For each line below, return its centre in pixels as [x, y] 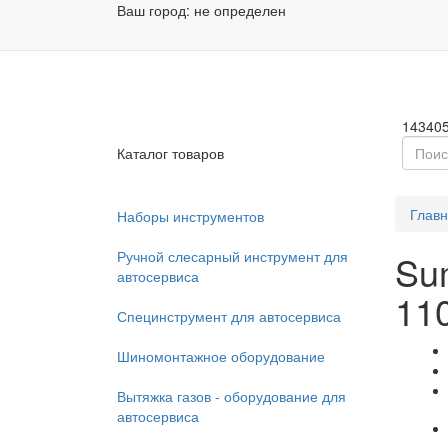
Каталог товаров [170, 153]
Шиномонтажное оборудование [221, 356]
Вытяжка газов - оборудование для [231, 396]
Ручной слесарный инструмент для [232, 256]
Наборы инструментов [190, 216]
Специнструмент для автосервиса [229, 316]
